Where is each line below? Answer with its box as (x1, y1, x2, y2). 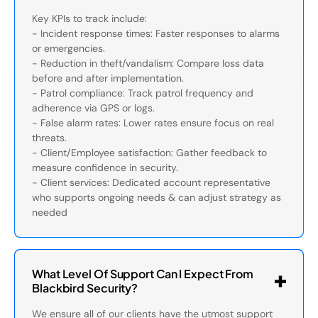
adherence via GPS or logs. (32, 102, 155, 114)
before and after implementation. (32, 72, 184, 84)
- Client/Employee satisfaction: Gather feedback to (32, 146, 267, 159)
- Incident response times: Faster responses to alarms (32, 27, 280, 40)
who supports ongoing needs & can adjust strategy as (32, 191, 281, 204)
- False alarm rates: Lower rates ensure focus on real (32, 116, 274, 129)
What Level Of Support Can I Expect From (32, 266, 254, 281)
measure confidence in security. (32, 161, 178, 174)
